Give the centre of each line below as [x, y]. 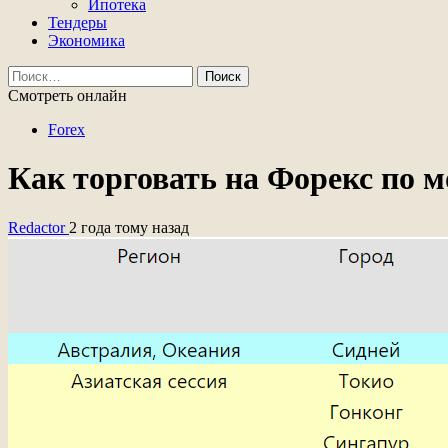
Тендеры [77, 22]
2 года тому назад [129, 227]
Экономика [86, 40]
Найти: [31, 73]
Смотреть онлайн [67, 95]
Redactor [38, 227]
